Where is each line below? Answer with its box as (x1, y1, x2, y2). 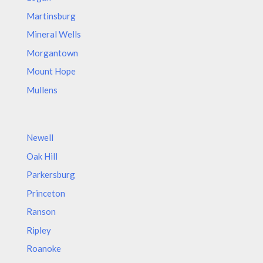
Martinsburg (26, 10, 76, 21)
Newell (26, 132, 53, 143)
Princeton (26, 187, 65, 198)
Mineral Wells (26, 29, 81, 39)
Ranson (26, 206, 56, 217)
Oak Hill (26, 150, 58, 161)
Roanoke (26, 243, 61, 254)
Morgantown (26, 47, 78, 58)
